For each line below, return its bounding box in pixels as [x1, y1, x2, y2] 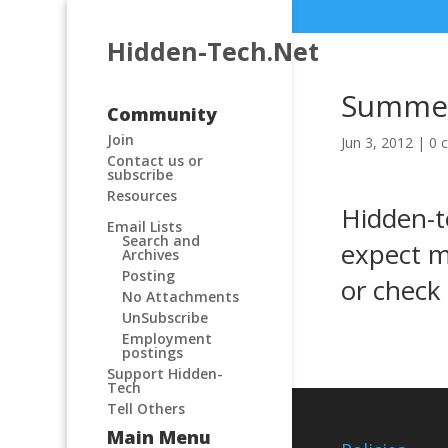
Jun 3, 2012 [341, 132, 414, 152]
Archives [122, 245, 180, 264]
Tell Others [107, 399, 186, 418]
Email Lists [107, 217, 183, 236]
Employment [122, 329, 213, 348]
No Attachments [122, 287, 240, 306]
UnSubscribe [122, 308, 209, 327]
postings [122, 343, 184, 362]
